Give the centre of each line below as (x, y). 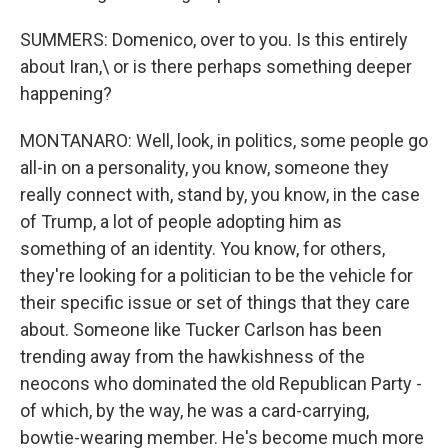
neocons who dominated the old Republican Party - (221, 383)
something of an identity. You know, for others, (202, 248)
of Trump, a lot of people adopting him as (181, 221)
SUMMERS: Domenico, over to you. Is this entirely (214, 39)
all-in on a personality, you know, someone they (204, 167)
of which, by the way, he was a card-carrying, (194, 410)
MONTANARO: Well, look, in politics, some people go (224, 140)
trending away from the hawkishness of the (192, 356)
